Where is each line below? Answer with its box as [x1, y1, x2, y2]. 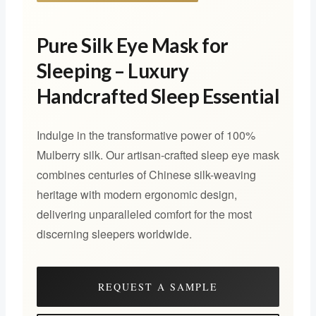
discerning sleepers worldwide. [36, 226, 192, 243]
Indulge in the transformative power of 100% [36, 127, 255, 144]
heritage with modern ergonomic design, [36, 186, 237, 203]
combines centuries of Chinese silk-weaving [36, 166, 256, 183]
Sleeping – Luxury [36, 59, 189, 83]
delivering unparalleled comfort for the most [36, 206, 252, 223]
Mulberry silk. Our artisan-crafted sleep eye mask [36, 147, 279, 164]
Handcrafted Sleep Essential [36, 84, 280, 109]
